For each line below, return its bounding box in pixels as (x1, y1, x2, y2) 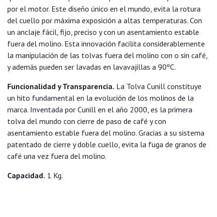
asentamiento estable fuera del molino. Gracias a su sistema (7, 128, 204, 138)
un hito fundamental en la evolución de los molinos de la (7, 93, 194, 103)
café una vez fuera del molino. (7, 151, 107, 161)
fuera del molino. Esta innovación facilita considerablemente (7, 39, 205, 49)
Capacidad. (7, 170, 45, 181)
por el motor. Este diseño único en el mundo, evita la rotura (7, 4, 201, 14)
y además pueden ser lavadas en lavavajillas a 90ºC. (7, 62, 176, 72)
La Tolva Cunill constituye (114, 81, 201, 92)
